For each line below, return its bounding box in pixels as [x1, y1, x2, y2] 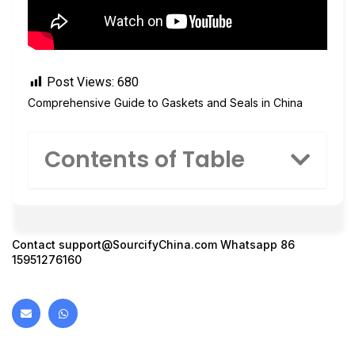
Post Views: [47, 74, 114, 90]
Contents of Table [44, 144, 245, 176]
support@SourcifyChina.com [59, 238, 217, 252]
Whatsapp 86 [217, 238, 295, 252]
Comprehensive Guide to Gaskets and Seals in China [28, 95, 303, 109]
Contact [12, 238, 59, 252]
